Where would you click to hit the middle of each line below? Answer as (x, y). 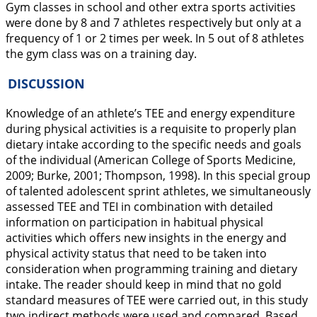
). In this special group (252, 175)
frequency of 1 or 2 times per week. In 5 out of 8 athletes (155, 39)
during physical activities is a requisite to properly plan (151, 129)
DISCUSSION (46, 83)
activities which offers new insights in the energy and (146, 238)
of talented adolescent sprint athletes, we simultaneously (158, 191)
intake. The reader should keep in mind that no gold (144, 284)
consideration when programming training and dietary (151, 269)
